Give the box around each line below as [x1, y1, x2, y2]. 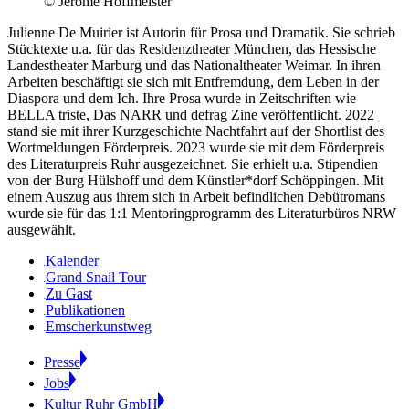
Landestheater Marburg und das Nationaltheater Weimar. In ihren [7, 57, 381, 73]
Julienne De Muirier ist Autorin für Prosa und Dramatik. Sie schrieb [7, 24, 395, 40]
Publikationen [46, 301, 125, 318]
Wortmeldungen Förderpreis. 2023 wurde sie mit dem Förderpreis [7, 139, 384, 155]
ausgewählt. [7, 221, 76, 237]
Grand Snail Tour [46, 268, 146, 285]
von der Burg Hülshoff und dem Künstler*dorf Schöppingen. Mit [7, 172, 383, 188]
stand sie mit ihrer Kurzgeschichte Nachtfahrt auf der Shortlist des [7, 122, 384, 139]
